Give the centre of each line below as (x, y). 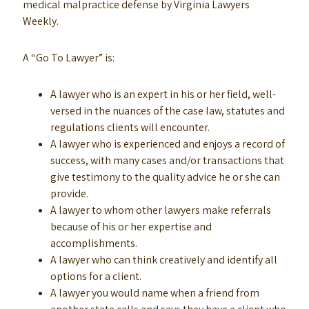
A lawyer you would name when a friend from (154, 292)
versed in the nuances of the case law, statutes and (167, 110)
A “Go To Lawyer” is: (68, 57)
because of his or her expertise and (131, 226)
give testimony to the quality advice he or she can (165, 177)
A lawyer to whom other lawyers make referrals (160, 210)
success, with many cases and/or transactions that (167, 160)
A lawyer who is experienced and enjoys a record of (167, 143)
